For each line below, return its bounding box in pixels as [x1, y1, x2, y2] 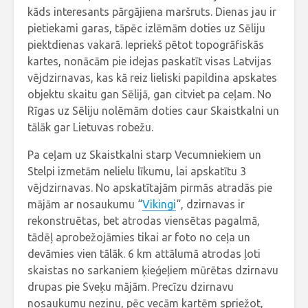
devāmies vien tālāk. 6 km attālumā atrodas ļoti [27, 247, 261, 260]
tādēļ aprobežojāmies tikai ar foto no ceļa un [27, 230, 250, 243]
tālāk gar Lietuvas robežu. [27, 120, 153, 133]
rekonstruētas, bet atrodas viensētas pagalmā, [27, 214, 260, 227]
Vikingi [142, 197, 176, 210]
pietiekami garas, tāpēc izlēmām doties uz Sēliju [27, 21, 265, 34]
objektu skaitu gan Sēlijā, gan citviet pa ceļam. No [27, 87, 272, 100]
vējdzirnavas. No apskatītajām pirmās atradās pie [27, 181, 272, 194]
